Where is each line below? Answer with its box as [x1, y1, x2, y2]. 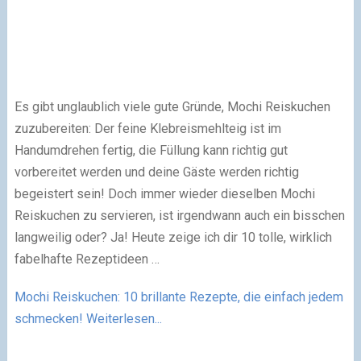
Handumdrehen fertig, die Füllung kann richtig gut [14, 143, 288, 158]
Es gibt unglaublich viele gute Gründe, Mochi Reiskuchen [14, 99, 330, 114]
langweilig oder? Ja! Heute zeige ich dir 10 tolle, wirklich [14, 230, 332, 245]
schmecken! [14, 311, 83, 326]
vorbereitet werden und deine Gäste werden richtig [14, 164, 299, 180]
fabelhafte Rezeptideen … [14, 251, 160, 267]
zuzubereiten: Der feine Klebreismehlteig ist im [14, 121, 281, 136]
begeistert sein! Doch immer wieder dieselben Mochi [14, 186, 315, 201]
